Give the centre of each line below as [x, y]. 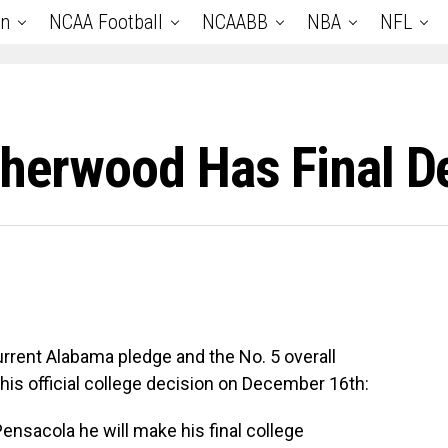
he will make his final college [189, 430]
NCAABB [234, 22]
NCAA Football [105, 22]
